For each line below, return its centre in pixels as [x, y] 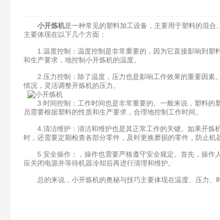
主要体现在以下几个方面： [65, 34]
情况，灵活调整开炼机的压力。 [72, 85]
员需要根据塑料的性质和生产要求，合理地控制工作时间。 [113, 112]
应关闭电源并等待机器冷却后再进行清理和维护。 [99, 163]
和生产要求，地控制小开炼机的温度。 [82, 60]
